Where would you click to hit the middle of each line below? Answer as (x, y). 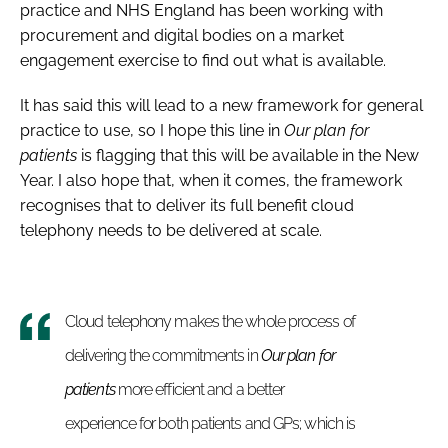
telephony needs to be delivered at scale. (171, 230)
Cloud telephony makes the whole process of (210, 321)
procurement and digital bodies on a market (182, 35)
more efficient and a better (201, 389)
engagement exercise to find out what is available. (203, 60)
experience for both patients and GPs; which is (210, 423)
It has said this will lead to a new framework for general (221, 105)
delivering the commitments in (163, 355)
